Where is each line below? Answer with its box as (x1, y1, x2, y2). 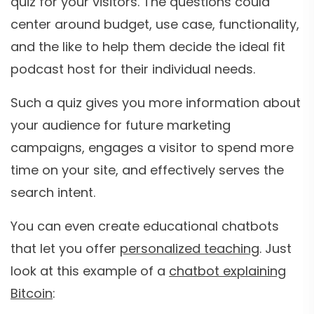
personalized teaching (120, 239, 259, 257)
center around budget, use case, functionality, (11, 15, 299, 33)
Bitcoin (11, 284, 53, 302)
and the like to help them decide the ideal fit (11, 37, 285, 55)
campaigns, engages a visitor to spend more (11, 138, 294, 156)
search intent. (11, 183, 99, 201)
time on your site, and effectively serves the (11, 161, 284, 179)
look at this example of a (11, 261, 169, 280)
